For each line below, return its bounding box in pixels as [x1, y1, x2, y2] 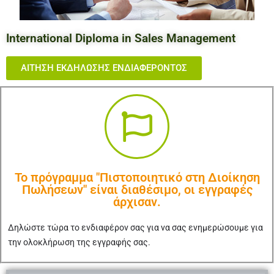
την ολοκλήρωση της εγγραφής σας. [8, 237, 150, 247]
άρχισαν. [113, 194, 161, 209]
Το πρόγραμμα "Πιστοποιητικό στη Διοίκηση [14, 170, 260, 185]
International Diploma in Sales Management [6, 31, 235, 45]
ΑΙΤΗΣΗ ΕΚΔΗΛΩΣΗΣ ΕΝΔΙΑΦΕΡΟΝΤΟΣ [21, 62, 187, 73]
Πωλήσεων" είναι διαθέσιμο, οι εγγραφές [21, 182, 253, 197]
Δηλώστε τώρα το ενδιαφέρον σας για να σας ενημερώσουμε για [8, 223, 263, 232]
